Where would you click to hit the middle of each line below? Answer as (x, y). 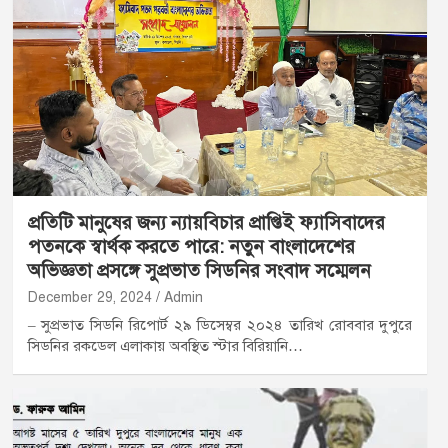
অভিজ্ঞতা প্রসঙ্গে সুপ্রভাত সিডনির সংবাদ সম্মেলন (199, 271)
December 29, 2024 (89, 298)
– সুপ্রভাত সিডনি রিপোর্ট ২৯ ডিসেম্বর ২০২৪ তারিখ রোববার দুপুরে (220, 325)
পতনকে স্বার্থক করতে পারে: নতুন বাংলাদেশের (191, 247)
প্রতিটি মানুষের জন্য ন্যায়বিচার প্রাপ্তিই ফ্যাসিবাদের (206, 223)
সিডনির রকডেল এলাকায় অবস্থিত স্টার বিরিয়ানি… (165, 346)
